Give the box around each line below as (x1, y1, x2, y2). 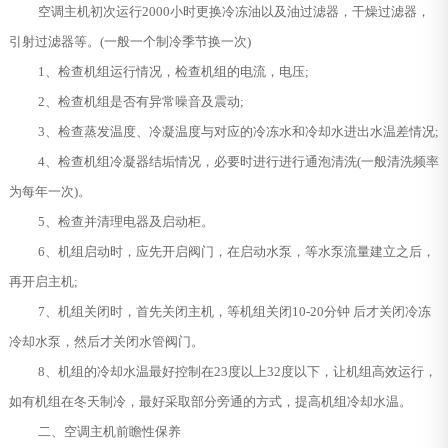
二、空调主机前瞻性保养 (37, 423, 181, 439)
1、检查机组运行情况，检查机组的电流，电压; (37, 63, 309, 79)
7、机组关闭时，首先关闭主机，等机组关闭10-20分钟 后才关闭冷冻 (37, 303, 431, 319)
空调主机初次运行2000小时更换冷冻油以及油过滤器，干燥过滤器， (37, 3, 430, 19)
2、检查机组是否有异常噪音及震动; (37, 93, 244, 109)
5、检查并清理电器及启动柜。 (37, 213, 214, 229)
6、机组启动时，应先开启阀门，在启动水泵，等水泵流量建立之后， (37, 243, 435, 259)
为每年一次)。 (8, 183, 91, 199)
